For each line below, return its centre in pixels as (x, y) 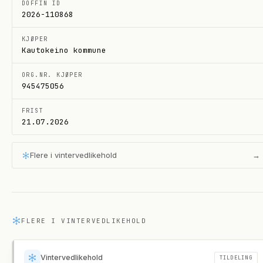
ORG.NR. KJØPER (52, 75)
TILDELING (236, 257)
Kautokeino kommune (64, 50)
